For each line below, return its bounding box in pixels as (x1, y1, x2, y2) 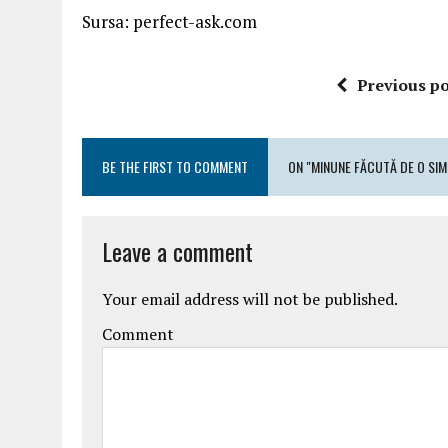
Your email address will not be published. (102, 288, 398, 310)
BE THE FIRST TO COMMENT (102, 156, 248, 177)
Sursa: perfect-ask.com (82, 10, 257, 33)
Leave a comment (102, 233, 253, 269)
